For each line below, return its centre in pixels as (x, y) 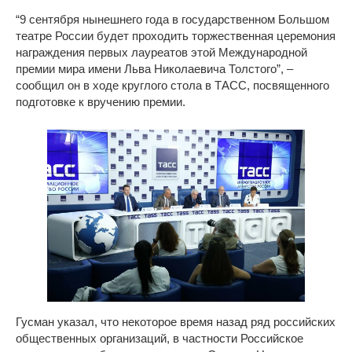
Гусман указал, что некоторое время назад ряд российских (176, 321)
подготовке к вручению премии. (101, 102)
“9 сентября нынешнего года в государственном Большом (172, 19)
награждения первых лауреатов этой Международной (161, 52)
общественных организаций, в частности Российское (159, 338)
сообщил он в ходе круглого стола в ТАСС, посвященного (172, 85)
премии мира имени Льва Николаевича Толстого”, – (154, 69)
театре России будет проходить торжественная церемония (176, 36)
